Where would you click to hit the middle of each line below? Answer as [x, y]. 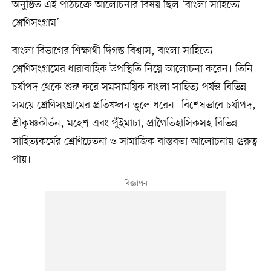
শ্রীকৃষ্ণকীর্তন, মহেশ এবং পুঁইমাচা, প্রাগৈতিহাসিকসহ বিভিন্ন [124, 123]
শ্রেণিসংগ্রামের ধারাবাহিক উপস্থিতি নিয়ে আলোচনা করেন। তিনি [132, 69]
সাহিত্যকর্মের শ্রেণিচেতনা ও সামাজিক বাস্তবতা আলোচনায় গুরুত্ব [135, 141]
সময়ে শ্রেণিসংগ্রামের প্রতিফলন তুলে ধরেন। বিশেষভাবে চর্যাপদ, [134, 105]
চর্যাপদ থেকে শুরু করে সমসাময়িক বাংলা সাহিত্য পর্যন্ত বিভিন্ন [129, 87]
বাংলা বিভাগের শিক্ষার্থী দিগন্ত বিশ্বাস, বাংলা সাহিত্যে [112, 51]
